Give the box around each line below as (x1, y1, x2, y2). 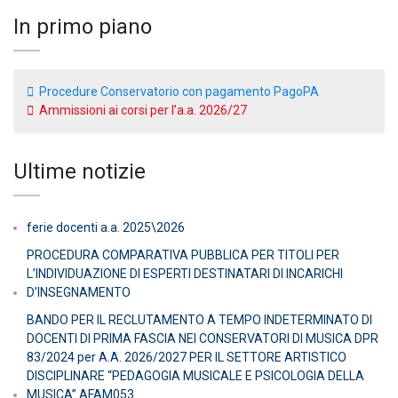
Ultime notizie (13, 158, 146, 184)
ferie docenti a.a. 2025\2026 (27, 219, 185, 235)
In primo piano (13, 13, 152, 39)
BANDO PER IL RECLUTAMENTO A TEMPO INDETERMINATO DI (27, 312, 372, 327)
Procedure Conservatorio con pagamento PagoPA (39, 84, 319, 99)
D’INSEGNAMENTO (27, 284, 131, 299)
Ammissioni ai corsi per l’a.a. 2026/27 (39, 102, 247, 117)
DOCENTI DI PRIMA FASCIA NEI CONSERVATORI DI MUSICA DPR (27, 330, 378, 346)
